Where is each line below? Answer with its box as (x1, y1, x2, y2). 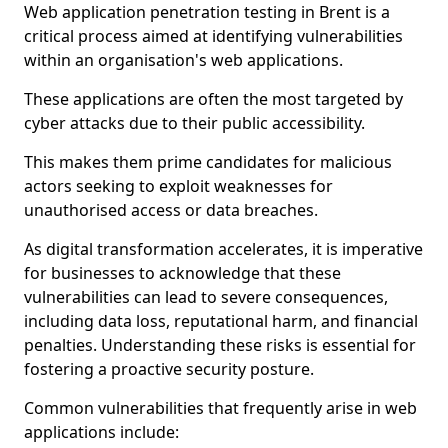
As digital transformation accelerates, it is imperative (24, 238, 423, 260)
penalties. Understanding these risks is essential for (24, 334, 416, 356)
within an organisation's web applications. (24, 49, 343, 71)
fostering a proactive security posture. (24, 358, 314, 380)
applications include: (24, 421, 179, 443)
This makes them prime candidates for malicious (24, 151, 392, 173)
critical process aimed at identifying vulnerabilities (24, 25, 403, 47)
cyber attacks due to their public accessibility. (24, 112, 365, 134)
